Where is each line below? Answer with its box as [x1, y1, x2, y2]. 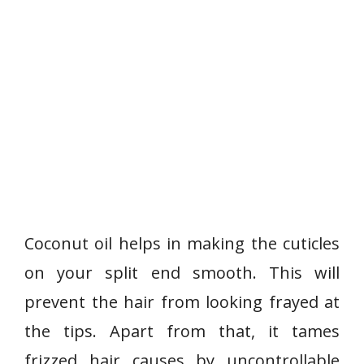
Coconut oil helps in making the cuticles [24, 232, 340, 254]
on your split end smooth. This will [24, 262, 340, 284]
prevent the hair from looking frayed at [24, 291, 340, 313]
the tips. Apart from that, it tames [24, 320, 340, 342]
